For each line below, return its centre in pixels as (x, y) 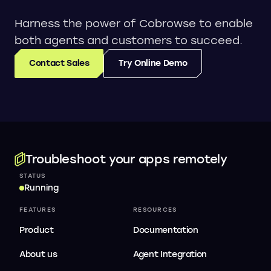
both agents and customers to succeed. (129, 40)
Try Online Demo (153, 63)
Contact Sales (59, 63)
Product (37, 230)
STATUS (33, 175)
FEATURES (38, 209)
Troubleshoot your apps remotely (126, 159)
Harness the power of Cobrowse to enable (134, 23)
